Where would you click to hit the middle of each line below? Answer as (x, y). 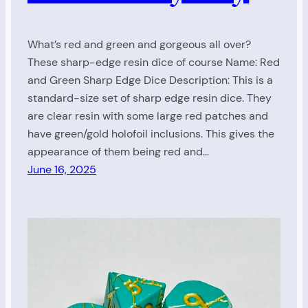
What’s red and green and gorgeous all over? (139, 45)
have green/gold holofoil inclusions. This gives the (151, 134)
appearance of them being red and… (118, 152)
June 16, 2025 (62, 170)
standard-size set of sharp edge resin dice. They (150, 98)
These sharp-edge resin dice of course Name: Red (154, 63)
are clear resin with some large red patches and (148, 116)
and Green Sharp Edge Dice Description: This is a (150, 80)
